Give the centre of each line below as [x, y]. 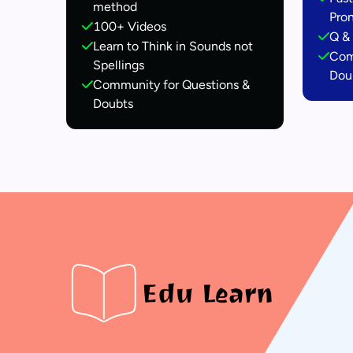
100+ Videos [130, 26]
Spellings [119, 65]
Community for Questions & [171, 85]
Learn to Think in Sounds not [173, 46]
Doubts [113, 104]
